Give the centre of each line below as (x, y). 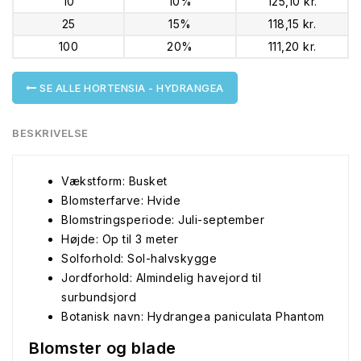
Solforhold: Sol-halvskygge (139, 258)
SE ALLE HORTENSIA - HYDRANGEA (130, 88)
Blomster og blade (103, 348)
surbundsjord (99, 297)
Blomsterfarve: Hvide (121, 200)
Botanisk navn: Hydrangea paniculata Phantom (193, 316)
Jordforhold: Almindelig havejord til (161, 278)
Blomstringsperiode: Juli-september (163, 220)
